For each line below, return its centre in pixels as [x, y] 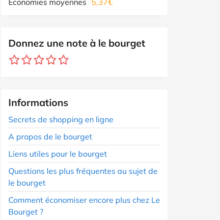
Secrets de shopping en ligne [61, 119]
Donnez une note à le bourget [77, 43]
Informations [38, 102]
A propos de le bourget [50, 136]
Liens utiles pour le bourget [58, 153]
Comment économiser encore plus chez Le [84, 200]
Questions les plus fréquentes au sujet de [83, 171]
